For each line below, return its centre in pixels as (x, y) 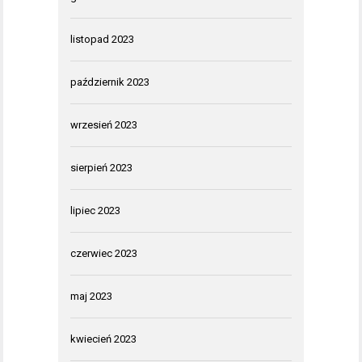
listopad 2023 (102, 39)
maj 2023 (91, 296)
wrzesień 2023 (104, 125)
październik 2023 (110, 82)
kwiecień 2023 (103, 339)
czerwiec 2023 (104, 253)
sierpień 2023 (101, 168)
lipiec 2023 (95, 210)
